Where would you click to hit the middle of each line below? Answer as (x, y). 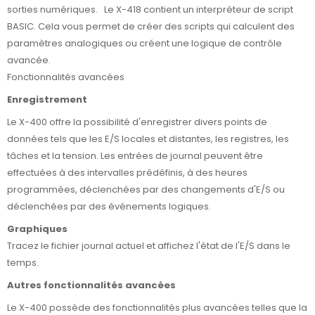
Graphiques (37, 229)
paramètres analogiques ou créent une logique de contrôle (144, 43)
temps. (23, 263)
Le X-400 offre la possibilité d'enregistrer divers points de (137, 122)
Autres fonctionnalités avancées (91, 285)
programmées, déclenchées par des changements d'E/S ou (146, 189)
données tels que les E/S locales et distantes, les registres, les (148, 139)
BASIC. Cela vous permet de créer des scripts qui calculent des (151, 26)
